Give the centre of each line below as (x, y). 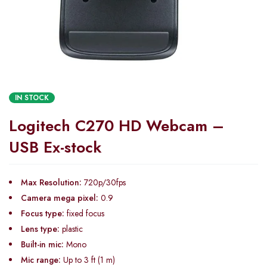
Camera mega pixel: (60, 198)
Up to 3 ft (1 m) (88, 260)
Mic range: (41, 260)
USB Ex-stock (55, 147)
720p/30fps (104, 182)
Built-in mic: (42, 244)
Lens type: (40, 229)
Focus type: (43, 213)
